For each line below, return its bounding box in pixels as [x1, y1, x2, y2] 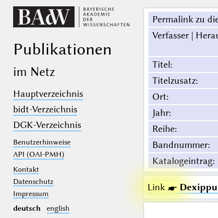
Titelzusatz [152, 75, 196, 87]
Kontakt [13, 164, 39, 174]
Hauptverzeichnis [13, 88, 83, 100]
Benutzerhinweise [13, 138, 71, 147]
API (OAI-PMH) [13, 150, 64, 159]
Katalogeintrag [152, 155, 213, 167]
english [46, 204, 70, 213]
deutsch [13, 204, 41, 213]
